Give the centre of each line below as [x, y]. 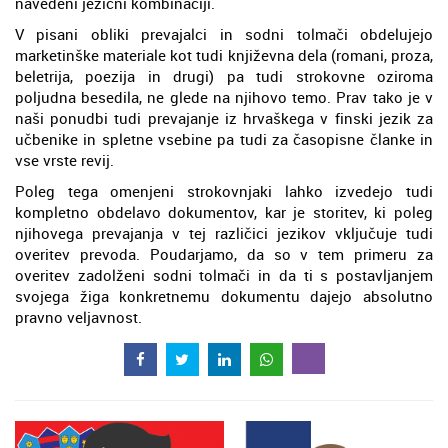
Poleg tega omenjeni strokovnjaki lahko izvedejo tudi [224, 191]
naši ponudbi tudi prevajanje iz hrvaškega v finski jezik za [224, 118]
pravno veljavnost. [78, 317]
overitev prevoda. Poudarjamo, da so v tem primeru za [224, 254]
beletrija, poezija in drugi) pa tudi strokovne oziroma [224, 76]
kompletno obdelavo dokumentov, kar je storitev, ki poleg [224, 212]
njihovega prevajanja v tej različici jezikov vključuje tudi [224, 233]
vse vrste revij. [64, 160]
